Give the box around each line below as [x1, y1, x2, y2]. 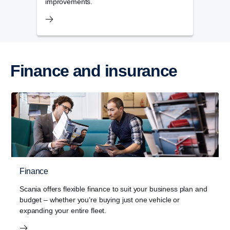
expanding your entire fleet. [20, 206, 107, 215]
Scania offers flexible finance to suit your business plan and [20, 185, 207, 194]
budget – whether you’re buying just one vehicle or [20, 196, 180, 204]
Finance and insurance [20, 62, 178, 81]
